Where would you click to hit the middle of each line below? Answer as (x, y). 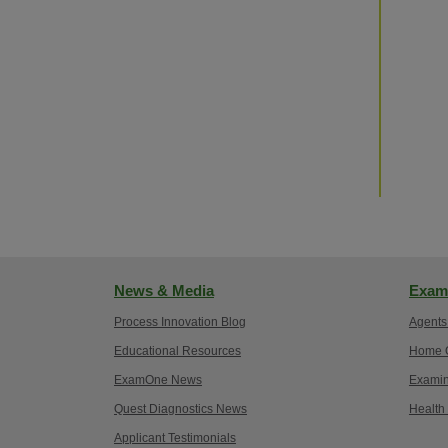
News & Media (163, 290)
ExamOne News (157, 380)
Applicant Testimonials (174, 438)
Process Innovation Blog (179, 322)
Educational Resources (177, 351)
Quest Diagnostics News (180, 409)
